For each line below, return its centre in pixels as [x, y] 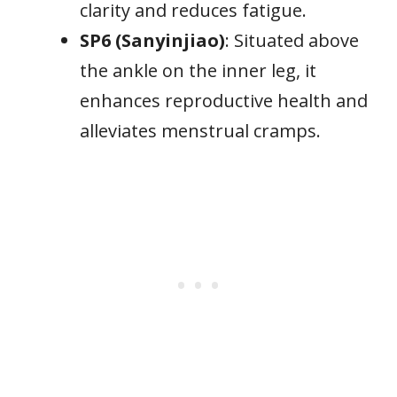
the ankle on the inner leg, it [198, 70]
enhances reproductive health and [224, 100]
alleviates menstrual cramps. [200, 130]
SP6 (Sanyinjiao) [152, 40]
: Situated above [292, 40]
